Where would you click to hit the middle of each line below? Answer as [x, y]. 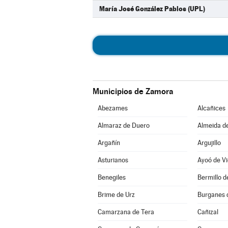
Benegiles [111, 177]
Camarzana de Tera [126, 212]
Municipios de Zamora [133, 91]
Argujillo [209, 143]
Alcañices [211, 108]
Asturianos [113, 160]
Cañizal [208, 212]
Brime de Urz [116, 195]
